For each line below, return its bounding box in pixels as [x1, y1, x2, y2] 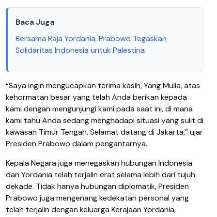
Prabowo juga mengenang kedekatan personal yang [6, 192, 189, 203]
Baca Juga [15, 16, 54, 27]
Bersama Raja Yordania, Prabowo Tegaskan [15, 33, 167, 44]
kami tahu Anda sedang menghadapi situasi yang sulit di [6, 115, 203, 125]
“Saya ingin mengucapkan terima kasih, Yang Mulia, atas [6, 80, 200, 91]
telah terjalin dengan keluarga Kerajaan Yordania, [6, 204, 176, 215]
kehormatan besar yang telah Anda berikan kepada [6, 92, 187, 102]
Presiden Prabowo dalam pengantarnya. [6, 138, 147, 149]
